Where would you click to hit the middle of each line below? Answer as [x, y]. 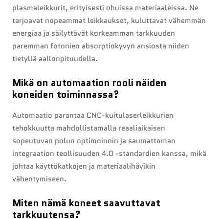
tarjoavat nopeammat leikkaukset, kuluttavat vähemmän [109, 21]
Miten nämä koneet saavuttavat [86, 203]
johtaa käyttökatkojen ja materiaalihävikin [84, 166]
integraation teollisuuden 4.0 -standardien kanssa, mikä [109, 154]
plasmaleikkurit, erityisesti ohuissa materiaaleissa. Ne [105, 8]
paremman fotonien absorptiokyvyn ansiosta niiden [101, 46]
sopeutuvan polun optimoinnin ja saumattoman [94, 141]
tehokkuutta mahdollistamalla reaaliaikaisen [89, 128]
